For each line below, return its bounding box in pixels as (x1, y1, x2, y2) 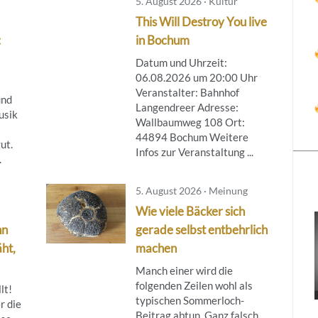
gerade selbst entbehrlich (135, 221, 268, 237)
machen (135, 240, 177, 256)
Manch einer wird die (135, 263, 233, 277)
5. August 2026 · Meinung (135, 184, 248, 197)
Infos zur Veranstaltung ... (135, 145, 253, 158)
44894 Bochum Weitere (135, 130, 248, 143)
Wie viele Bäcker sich (135, 203, 245, 219)
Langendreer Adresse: (135, 100, 238, 114)
